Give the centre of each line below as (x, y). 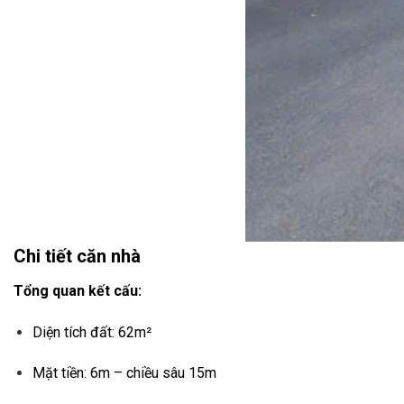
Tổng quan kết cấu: (78, 290)
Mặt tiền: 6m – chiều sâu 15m (124, 373)
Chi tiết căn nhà (77, 256)
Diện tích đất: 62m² (92, 332)
